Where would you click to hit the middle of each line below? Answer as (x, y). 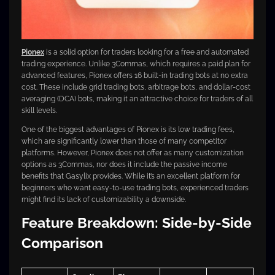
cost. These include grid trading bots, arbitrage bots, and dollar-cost (136, 87)
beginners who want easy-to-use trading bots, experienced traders (135, 188)
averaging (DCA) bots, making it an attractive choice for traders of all (137, 99)
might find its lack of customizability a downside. (104, 200)
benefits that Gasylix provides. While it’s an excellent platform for (131, 176)
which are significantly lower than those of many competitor (124, 141)
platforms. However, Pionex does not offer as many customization (133, 153)
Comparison (62, 243)
